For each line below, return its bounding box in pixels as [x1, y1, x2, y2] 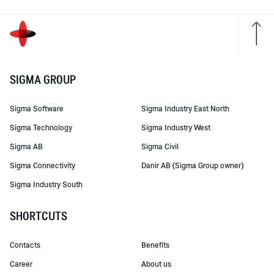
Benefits [141, 239, 169, 250]
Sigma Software [10, 103, 64, 113]
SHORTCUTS [10, 208, 67, 223]
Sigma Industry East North [141, 103, 229, 113]
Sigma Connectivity [10, 160, 75, 170]
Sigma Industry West [141, 122, 210, 132]
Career [10, 258, 32, 268]
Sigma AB [10, 141, 43, 151]
